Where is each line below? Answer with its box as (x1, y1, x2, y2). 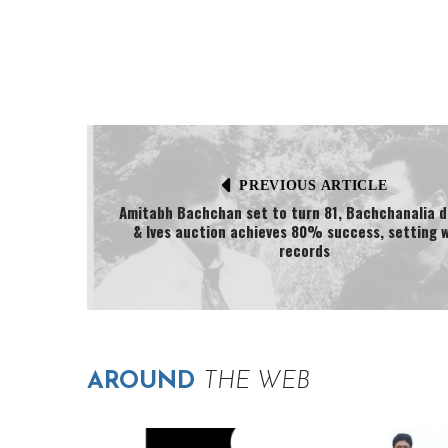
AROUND (87, 370, 203, 394)
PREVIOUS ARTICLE (239, 177, 388, 193)
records (278, 239, 330, 261)
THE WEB (203, 370, 310, 394)
